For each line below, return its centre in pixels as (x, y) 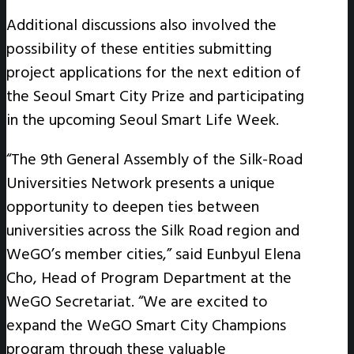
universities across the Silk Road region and (153, 230)
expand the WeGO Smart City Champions (146, 325)
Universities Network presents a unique (141, 183)
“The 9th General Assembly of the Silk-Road (154, 159)
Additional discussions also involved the (141, 25)
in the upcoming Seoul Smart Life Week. (143, 120)
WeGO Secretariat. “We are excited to (137, 301)
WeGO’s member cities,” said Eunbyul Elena (154, 254)
